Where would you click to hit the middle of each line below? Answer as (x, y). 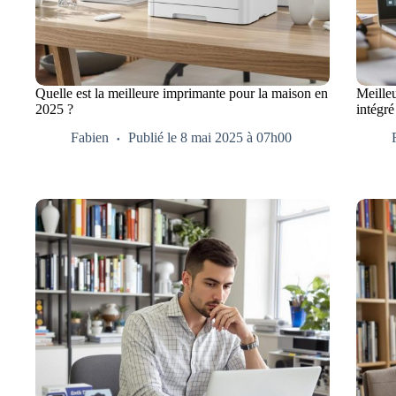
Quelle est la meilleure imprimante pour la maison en (182, 93)
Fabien (90, 138)
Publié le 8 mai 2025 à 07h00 (210, 138)
